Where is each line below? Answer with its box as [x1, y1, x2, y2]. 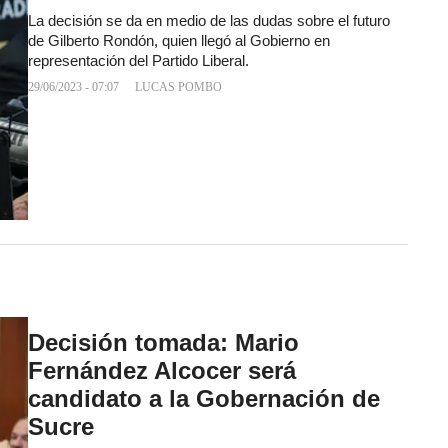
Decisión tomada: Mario [28, 329, 299, 357]
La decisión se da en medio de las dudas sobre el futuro [28, 13, 390, 30]
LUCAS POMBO [135, 80, 222, 95]
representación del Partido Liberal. [28, 53, 249, 70]
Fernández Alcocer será [28, 357, 296, 385]
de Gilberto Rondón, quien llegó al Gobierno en [28, 33, 330, 50]
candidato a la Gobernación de [28, 385, 380, 413]
